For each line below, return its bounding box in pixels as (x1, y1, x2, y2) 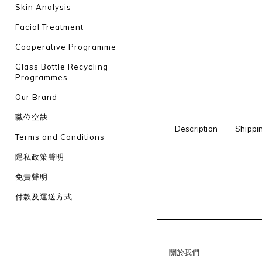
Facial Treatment (15, 22, 84, 32)
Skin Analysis (15, 2, 71, 12)
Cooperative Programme (15, 42, 116, 51)
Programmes (15, 73, 68, 82)
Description (174, 124, 218, 133)
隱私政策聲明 (15, 152, 64, 161)
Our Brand (15, 92, 57, 102)
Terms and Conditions (15, 132, 105, 142)
